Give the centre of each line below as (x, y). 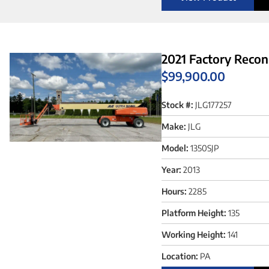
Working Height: (193, 234)
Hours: (174, 191)
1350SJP (204, 148)
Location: (180, 256)
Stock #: (177, 104)
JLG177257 (213, 104)
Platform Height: (194, 213)
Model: (175, 148)
